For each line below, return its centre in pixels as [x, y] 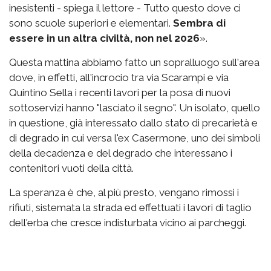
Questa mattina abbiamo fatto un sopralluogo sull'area [134, 62]
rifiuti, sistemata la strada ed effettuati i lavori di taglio [130, 207]
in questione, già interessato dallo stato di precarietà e [133, 122]
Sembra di [199, 23]
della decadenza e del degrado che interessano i [121, 153]
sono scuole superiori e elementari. [91, 23]
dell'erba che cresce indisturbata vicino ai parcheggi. [128, 222]
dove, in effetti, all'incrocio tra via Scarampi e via [119, 77]
